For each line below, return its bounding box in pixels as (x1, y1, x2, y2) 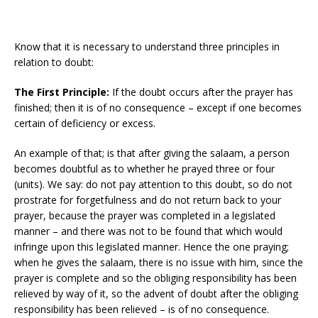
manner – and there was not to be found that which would (14, 224, 283, 238)
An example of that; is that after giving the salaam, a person (14, 146, 290, 160)
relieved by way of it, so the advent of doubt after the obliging (14, 286, 298, 300)
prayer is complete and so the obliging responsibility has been (14, 270, 297, 285)
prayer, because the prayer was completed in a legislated (14, 208, 275, 222)
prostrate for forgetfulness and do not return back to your (14, 192, 281, 207)
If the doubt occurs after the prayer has (109, 84, 293, 99)
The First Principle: (14, 84, 109, 99)
